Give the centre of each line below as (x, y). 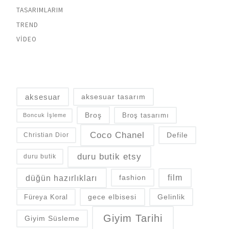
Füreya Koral (46, 197)
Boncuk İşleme (44, 115)
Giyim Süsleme (52, 218)
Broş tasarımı (145, 115)
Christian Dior (46, 135)
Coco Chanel (118, 135)
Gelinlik (171, 197)
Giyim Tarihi (133, 219)
